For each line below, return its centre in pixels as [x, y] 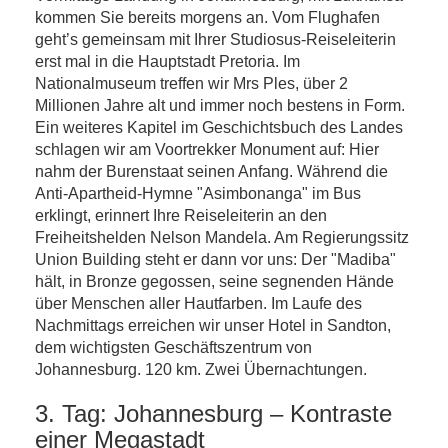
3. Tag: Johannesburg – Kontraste [213, 413]
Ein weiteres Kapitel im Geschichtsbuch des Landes [219, 127]
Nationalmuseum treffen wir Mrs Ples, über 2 [191, 83]
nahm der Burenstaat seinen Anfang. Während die [211, 171]
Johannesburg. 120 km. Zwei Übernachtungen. [201, 369]
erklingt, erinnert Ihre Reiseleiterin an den [181, 215]
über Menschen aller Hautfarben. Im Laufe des [198, 303]
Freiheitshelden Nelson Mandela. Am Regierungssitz [222, 237]
